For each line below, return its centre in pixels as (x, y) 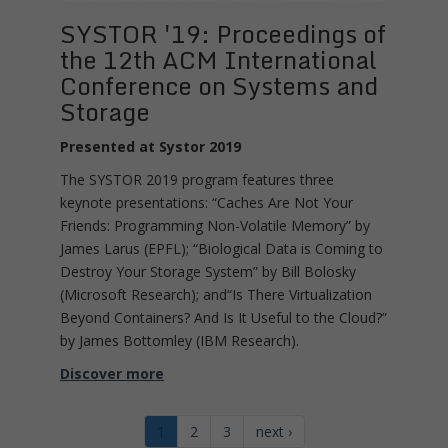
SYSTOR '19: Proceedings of (223, 34)
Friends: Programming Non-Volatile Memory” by (215, 226)
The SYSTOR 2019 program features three (197, 180)
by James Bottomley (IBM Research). (179, 341)
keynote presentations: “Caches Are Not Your (206, 203)
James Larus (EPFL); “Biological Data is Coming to (221, 249)
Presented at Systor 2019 (150, 147)
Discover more (112, 374)
